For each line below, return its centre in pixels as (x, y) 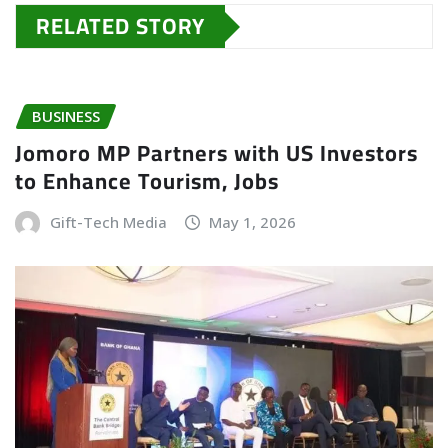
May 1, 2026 (253, 221)
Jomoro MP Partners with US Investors (216, 152)
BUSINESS (66, 116)
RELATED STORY (120, 26)
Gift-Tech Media (108, 221)
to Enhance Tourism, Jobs (147, 180)
